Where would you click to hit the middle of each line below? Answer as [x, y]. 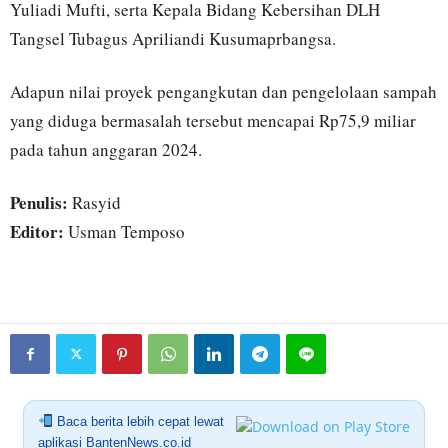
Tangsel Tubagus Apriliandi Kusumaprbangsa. [173, 38]
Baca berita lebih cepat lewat [138, 421]
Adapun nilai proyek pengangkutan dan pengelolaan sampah [223, 91]
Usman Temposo [124, 231]
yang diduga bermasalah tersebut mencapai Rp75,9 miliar [213, 120]
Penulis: [39, 202]
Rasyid [94, 202]
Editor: [37, 231]
